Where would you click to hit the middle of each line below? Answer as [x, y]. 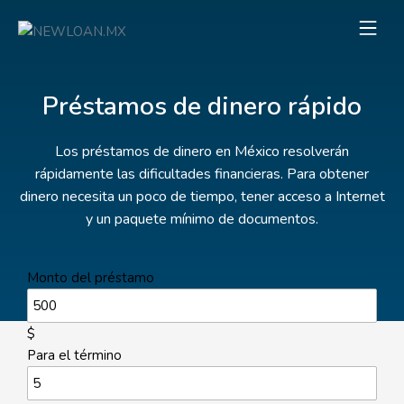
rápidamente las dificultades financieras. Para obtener [202, 174]
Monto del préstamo [91, 278]
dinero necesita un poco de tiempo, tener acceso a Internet [202, 197]
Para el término [74, 355]
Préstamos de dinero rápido [202, 106]
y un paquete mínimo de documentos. [202, 219]
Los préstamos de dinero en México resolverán [202, 151]
